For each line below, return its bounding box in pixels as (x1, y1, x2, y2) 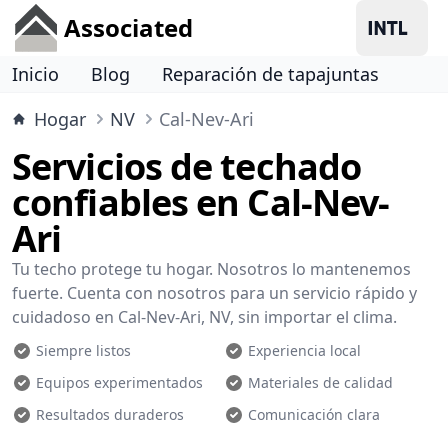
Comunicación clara (248, 405, 380, 424)
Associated (64, 11, 193, 44)
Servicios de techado (12, 142, 362, 191)
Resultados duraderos (36, 405, 184, 424)
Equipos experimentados (36, 373, 203, 392)
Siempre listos (36, 341, 131, 360)
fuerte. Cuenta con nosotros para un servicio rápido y (12, 282, 417, 304)
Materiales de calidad (248, 373, 393, 392)
